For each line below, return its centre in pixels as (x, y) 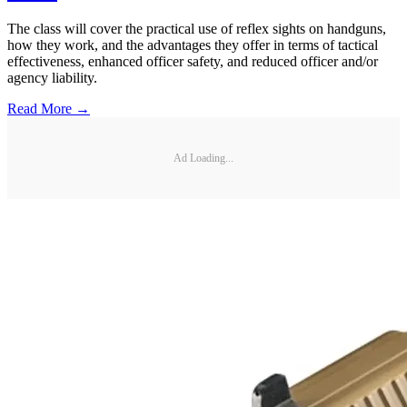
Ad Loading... (203, 158)
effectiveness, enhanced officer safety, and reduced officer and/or (193, 62)
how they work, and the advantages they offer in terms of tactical (193, 45)
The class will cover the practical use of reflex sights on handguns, (197, 29)
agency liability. (52, 78)
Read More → (49, 109)
